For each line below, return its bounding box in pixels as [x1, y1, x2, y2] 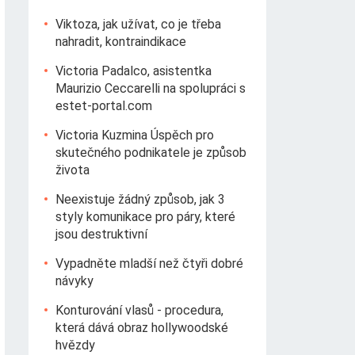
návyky [55, 273, 94, 288]
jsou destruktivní [55, 227, 147, 242]
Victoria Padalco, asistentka [55, 63, 212, 78]
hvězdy [55, 338, 95, 353]
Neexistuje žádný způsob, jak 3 [55, 192, 225, 207]
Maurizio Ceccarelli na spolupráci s [55, 81, 246, 96]
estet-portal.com [55, 98, 152, 113]
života [55, 162, 90, 177]
